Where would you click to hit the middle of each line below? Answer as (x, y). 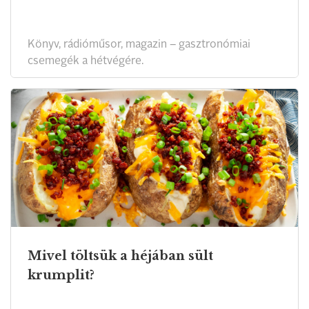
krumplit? (61, 275)
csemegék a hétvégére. (86, 61)
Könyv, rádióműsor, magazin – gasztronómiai (139, 45)
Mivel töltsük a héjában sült (120, 256)
